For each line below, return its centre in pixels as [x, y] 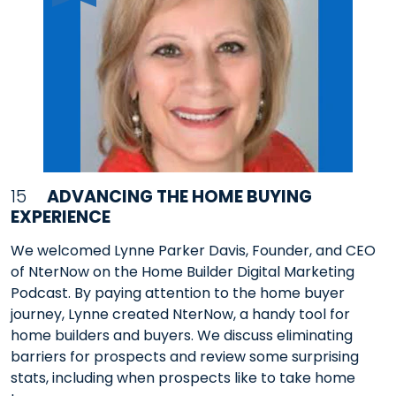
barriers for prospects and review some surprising [185, 356]
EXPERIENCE [61, 217]
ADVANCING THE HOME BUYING [180, 197]
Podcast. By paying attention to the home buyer [178, 293]
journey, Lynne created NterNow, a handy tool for [180, 314]
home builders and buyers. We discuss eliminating [182, 335]
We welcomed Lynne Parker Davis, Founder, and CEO [193, 250]
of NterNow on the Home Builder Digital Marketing [183, 271]
